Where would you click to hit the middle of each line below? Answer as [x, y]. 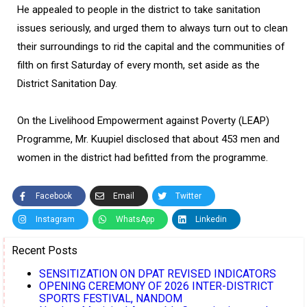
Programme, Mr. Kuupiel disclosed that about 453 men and [148, 139]
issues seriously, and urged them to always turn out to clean [152, 28]
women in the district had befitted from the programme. [143, 158]
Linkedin [211, 219]
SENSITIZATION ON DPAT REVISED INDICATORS [158, 274]
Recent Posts [45, 251]
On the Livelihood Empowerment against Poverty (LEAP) [143, 121]
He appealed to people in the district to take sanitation [139, 10]
